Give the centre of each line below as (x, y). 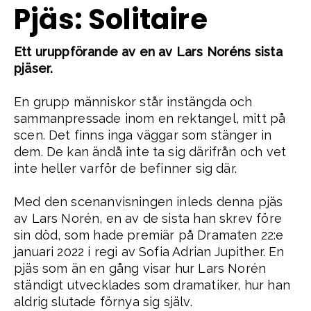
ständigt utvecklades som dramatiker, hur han (152, 285)
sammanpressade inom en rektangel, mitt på (150, 118)
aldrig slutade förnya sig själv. (103, 301)
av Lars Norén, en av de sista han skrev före (148, 218)
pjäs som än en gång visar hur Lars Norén (140, 268)
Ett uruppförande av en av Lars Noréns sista (148, 51)
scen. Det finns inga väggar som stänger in (143, 135)
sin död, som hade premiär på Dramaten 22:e (149, 235)
